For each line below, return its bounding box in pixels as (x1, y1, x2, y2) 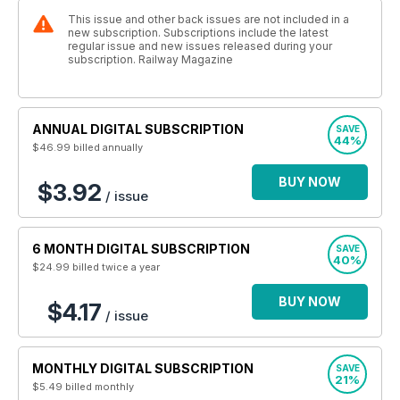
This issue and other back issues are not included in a (68, 12, 349, 26)
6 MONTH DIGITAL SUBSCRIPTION (32, 241, 250, 256)
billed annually (73, 141, 143, 154)
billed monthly (65, 380, 134, 393)
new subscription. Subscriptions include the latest (68, 26, 329, 39)
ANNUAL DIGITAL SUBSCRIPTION (32, 121, 244, 137)
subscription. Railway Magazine (68, 53, 233, 66)
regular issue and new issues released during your (68, 39, 332, 53)
